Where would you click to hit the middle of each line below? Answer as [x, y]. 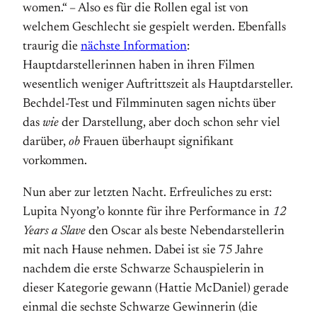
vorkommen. [55, 161]
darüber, [46, 142]
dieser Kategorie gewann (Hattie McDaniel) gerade [156, 289]
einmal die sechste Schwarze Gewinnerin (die [140, 308]
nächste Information [134, 47]
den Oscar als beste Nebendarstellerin [185, 231]
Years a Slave [54, 231]
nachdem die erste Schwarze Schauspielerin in [143, 270]
